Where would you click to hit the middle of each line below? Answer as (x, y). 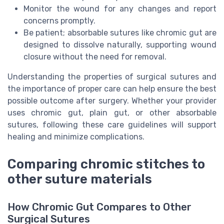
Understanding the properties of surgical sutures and (112, 77)
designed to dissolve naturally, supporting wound (120, 45)
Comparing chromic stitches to (106, 164)
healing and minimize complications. (76, 137)
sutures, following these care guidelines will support (112, 125)
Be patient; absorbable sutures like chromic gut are (120, 33)
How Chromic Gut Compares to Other (99, 207)
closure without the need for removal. (95, 57)
